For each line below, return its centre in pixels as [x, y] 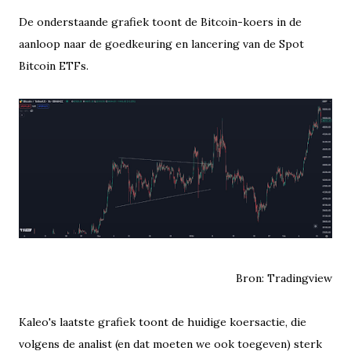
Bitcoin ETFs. [54, 66]
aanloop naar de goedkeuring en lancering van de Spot [161, 44]
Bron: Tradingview [284, 278]
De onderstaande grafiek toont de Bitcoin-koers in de [160, 22]
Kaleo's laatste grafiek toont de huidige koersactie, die [163, 322]
